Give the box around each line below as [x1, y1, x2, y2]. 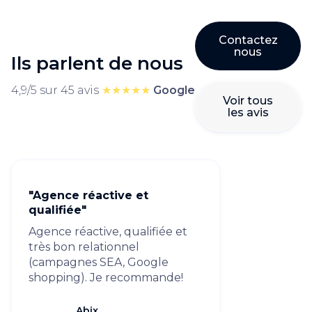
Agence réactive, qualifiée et [29, 225, 187, 238]
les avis [227, 106, 269, 119]
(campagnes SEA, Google [29, 256, 169, 269]
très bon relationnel [29, 240, 139, 253]
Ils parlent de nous [11, 52, 183, 75]
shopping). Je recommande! [29, 271, 183, 284]
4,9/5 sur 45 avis [11, 84, 102, 97]
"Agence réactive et [29, 189, 148, 202]
